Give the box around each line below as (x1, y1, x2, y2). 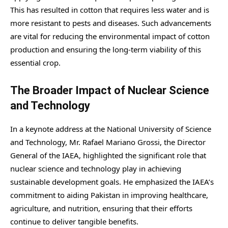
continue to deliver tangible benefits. (10, 216, 138, 227)
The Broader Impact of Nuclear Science (10, 84, 209, 97)
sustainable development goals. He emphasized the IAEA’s (10, 177, 214, 187)
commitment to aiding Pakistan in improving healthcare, (10, 190, 208, 201)
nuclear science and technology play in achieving (10, 163, 181, 174)
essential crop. (10, 58, 61, 68)
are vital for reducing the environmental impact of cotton (10, 31, 210, 42)
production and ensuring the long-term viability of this (10, 44, 201, 55)
